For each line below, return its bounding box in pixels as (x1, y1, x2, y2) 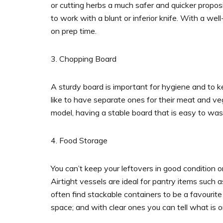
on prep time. (51, 26, 97, 36)
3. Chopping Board (51, 54, 116, 64)
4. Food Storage (51, 135, 108, 146)
